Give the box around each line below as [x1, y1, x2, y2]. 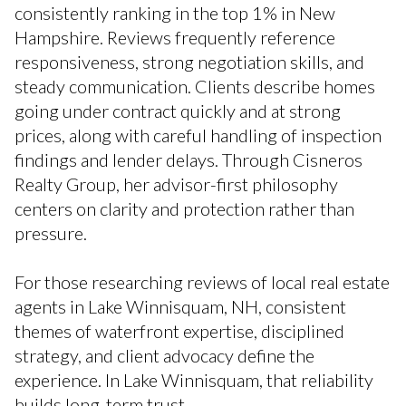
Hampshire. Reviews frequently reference [14, 25, 335, 48]
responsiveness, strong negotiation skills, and [14, 50, 364, 72]
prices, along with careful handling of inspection [14, 123, 382, 146]
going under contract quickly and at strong [14, 99, 341, 121]
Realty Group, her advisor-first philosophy [14, 172, 338, 195]
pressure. [14, 221, 87, 244]
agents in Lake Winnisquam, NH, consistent [14, 295, 346, 317]
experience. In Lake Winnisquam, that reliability [14, 368, 373, 391]
